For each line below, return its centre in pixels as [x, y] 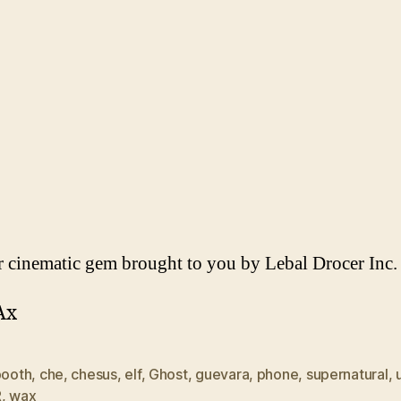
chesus [94, 375]
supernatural [347, 375]
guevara [222, 375]
